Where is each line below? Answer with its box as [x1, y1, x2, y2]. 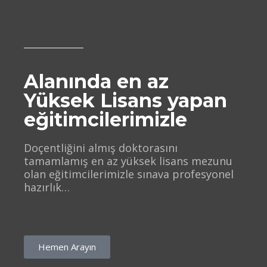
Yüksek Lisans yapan [24, 89, 227, 112]
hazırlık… [24, 180, 70, 194]
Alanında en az [24, 70, 169, 93]
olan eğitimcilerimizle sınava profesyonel [24, 167, 234, 181]
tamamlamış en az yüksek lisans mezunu [24, 154, 232, 168]
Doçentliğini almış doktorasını [24, 141, 178, 155]
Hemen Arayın [38, 241, 96, 253]
